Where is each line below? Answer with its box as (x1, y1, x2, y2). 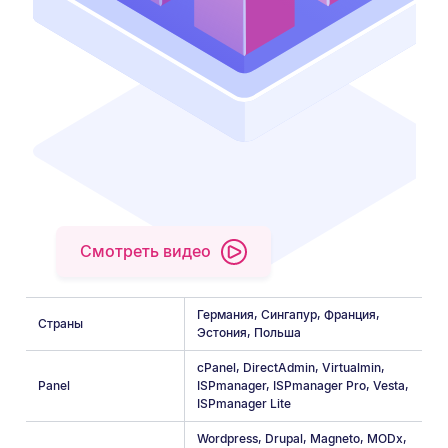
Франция (324, 306, 377, 322)
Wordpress (197, 430, 259, 446)
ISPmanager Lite (197, 395, 292, 411)
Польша (254, 324, 302, 340)
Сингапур (261, 306, 318, 322)
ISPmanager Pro (273, 377, 367, 393)
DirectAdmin (243, 359, 316, 375)
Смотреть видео (80, 241, 211, 262)
